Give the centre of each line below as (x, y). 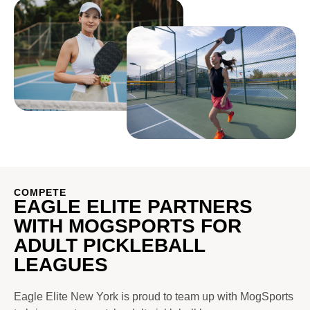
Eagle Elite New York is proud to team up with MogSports (154, 296)
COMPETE (40, 192)
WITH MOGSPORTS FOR (128, 226)
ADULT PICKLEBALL (109, 245)
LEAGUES (61, 264)
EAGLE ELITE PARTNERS (133, 206)
